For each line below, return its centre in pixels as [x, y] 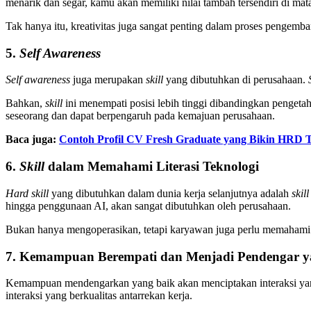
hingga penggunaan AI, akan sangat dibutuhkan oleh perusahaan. [148, 205]
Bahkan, [25, 103]
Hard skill [27, 193]
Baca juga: [32, 140]
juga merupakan [108, 80]
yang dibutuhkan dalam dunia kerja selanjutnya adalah [170, 193]
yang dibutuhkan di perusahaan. [237, 80]
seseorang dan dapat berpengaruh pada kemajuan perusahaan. [140, 116]
